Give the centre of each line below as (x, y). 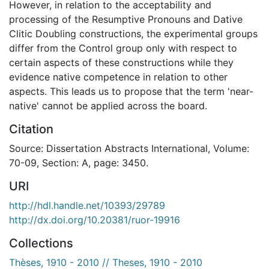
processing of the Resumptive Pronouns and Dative (126, 19)
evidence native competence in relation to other (118, 77)
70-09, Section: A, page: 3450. (79, 162)
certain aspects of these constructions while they (121, 62)
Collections (41, 243)
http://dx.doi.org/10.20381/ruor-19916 (95, 219)
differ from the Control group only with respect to (123, 48)
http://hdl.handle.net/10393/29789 (87, 205)
